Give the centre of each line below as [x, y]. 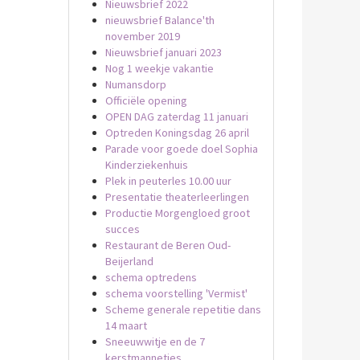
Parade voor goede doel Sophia [181, 149]
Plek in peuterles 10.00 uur [168, 181]
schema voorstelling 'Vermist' [176, 293]
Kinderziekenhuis [146, 165]
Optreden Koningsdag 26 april [177, 133]
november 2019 [142, 36]
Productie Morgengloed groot [177, 213]
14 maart [126, 325]
